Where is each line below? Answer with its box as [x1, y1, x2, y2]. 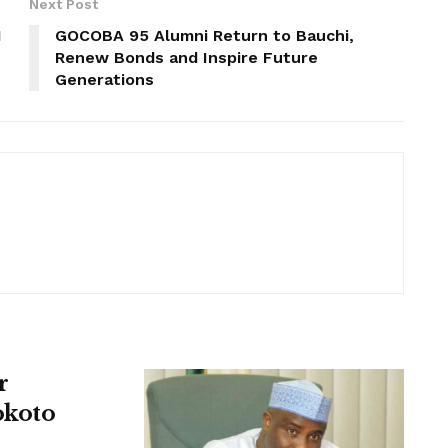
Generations [55, 69, 154, 89]
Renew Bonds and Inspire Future [55, 47, 318, 67]
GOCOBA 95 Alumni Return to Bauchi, [55, 25, 354, 45]
